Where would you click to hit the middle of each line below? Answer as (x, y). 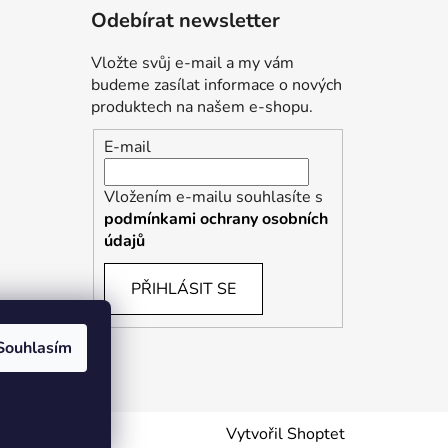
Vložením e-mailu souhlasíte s (213, 196)
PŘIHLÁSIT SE (183, 288)
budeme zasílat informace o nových (216, 85)
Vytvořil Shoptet (285, 434)
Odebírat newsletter (185, 21)
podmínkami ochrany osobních (215, 218)
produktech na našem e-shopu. (201, 107)
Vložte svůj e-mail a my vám (192, 63)
